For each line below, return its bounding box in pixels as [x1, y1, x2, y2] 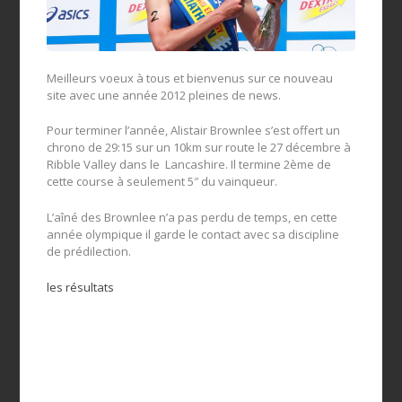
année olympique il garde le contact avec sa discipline [47, 226, 340, 243]
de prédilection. [47, 243, 132, 260]
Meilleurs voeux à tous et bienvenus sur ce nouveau [47, 69, 334, 86]
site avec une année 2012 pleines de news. [47, 86, 282, 103]
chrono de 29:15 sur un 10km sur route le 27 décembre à [47, 139, 352, 156]
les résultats [47, 279, 115, 296]
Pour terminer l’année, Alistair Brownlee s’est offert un [47, 122, 341, 139]
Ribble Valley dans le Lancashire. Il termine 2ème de [47, 156, 332, 173]
